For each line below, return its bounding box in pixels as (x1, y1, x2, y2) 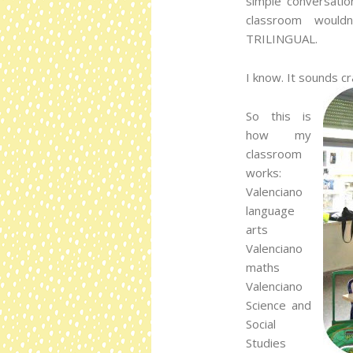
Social (246, 315, 276, 332)
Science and (246, 296, 311, 313)
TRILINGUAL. (246, 30, 321, 46)
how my (246, 126, 311, 143)
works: (246, 164, 281, 180)
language (246, 202, 295, 218)
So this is (246, 107, 311, 124)
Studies (246, 334, 286, 351)
